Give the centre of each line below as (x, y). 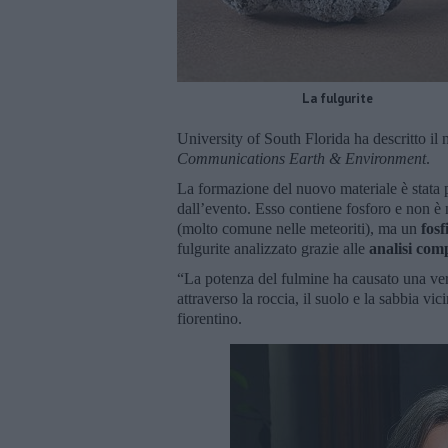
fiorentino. (211, 318)
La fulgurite (337, 98)
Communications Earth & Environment (301, 158)
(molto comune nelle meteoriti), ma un (299, 228)
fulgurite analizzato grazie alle (273, 248)
